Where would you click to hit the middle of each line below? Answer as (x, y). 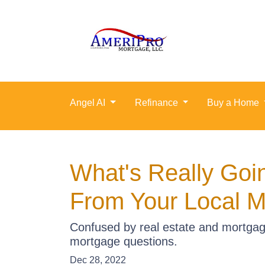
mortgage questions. (124, 241)
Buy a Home (235, 103)
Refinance (157, 103)
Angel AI (89, 103)
